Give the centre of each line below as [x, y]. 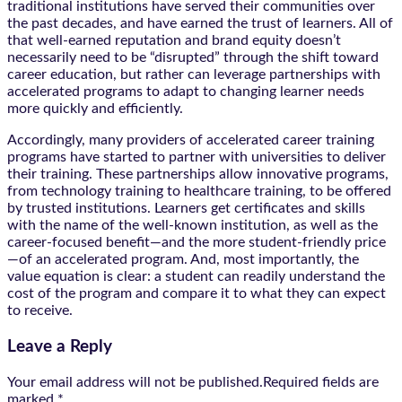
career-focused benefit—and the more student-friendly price [197, 243]
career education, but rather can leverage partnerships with [194, 75]
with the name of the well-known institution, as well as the [192, 226]
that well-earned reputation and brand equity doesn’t [174, 41]
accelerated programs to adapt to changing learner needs [186, 92]
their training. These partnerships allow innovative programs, [198, 175]
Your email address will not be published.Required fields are [193, 382]
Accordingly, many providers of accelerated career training [191, 140]
